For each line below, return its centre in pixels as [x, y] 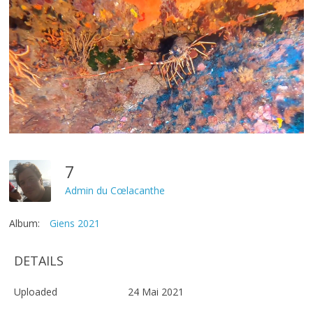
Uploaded [36, 292]
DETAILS [39, 261]
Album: [25, 224]
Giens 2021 [75, 224]
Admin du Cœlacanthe [115, 190]
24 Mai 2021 [156, 292]
